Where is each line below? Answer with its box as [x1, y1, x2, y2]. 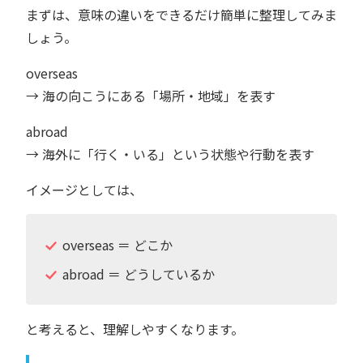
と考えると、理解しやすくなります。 [26, 318, 244, 339]
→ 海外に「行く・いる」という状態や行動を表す [26, 143, 314, 164]
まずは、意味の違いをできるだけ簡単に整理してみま [26, 4, 337, 24]
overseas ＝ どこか [62, 234, 173, 254]
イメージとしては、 [26, 179, 143, 199]
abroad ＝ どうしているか [62, 263, 215, 284]
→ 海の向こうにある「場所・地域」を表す [26, 85, 275, 105]
